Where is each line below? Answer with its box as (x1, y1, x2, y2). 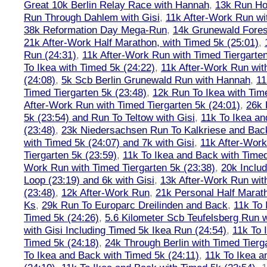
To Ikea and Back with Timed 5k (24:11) (24, 249, 199, 261)
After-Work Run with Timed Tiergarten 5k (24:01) (24, 99, 240, 111)
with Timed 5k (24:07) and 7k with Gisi (24, 136, 194, 148)
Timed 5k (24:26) (24, 212, 99, 223)
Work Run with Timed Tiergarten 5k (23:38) (24, 162, 215, 173)
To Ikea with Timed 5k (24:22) (24, 61, 155, 73)
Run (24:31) (24, 49, 76, 61)
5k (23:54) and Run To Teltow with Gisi (24, 111, 195, 123)
